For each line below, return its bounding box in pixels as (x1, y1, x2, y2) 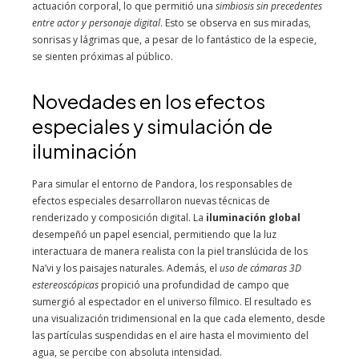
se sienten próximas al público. (32, 50, 173, 63)
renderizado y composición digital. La (32, 211, 206, 224)
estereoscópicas (32, 278, 99, 292)
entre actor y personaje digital (32, 16, 160, 30)
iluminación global (206, 211, 301, 224)
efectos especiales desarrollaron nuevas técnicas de (32, 194, 270, 208)
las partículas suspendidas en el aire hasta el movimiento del (32, 329, 309, 342)
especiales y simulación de (32, 114, 272, 138)
